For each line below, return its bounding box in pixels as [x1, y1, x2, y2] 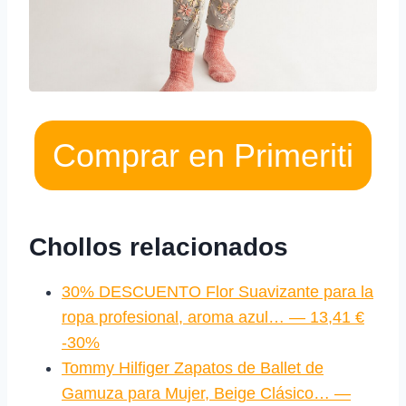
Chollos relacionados [29, 233, 288, 262]
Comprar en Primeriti [53, 137, 353, 175]
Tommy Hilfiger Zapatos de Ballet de [62, 359, 324, 378]
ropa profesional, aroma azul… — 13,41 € [62, 308, 364, 327]
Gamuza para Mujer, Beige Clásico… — [62, 384, 351, 403]
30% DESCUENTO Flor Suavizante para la [62, 283, 373, 302]
